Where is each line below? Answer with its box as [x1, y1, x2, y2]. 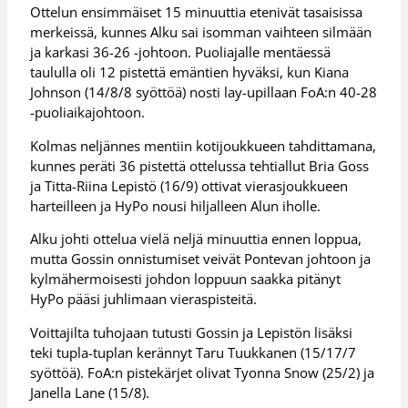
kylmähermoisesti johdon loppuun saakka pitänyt [30, 270, 342, 289]
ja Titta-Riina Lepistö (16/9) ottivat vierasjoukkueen [30, 176, 349, 195]
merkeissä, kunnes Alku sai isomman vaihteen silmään [30, 23, 372, 42]
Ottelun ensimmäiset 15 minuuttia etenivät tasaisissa [30, 3, 363, 22]
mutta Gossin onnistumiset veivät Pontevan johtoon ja [30, 250, 372, 269]
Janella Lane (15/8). [30, 382, 150, 402]
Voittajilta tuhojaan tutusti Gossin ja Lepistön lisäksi [30, 322, 353, 342]
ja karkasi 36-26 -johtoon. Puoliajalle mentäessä [30, 43, 331, 62]
